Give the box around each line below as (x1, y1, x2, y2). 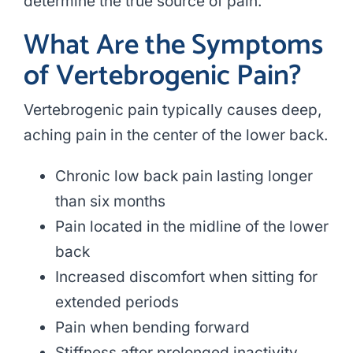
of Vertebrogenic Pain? (23, 53, 301, 100)
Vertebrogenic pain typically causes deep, (23, 101, 321, 120)
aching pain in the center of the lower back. (23, 126, 328, 145)
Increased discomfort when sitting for (54, 268, 318, 287)
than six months (54, 192, 165, 211)
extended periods (54, 293, 179, 312)
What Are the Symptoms (23, 22, 323, 69)
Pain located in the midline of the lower (54, 217, 329, 236)
